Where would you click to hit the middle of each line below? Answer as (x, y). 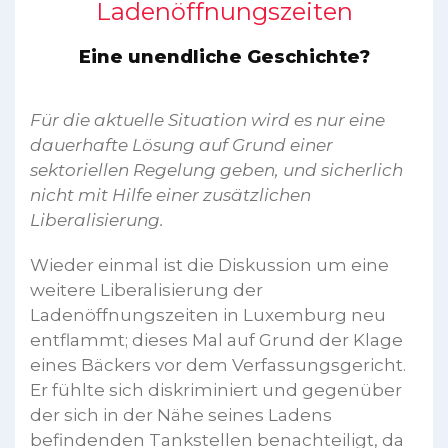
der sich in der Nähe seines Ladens (181, 414)
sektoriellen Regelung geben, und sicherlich (216, 169)
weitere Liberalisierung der (146, 289)
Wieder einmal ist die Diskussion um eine (209, 264)
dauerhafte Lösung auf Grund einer (181, 144)
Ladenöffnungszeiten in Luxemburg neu (208, 314)
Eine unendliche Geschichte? (224, 56)
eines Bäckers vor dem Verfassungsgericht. (218, 364)
